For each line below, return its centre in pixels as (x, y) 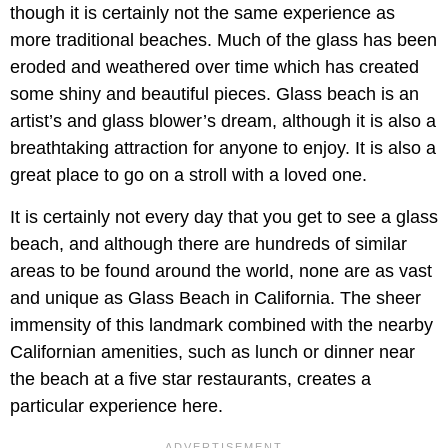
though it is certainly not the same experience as (202, 12)
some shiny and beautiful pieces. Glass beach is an (214, 93)
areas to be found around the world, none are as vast (221, 270)
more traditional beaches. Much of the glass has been (223, 39)
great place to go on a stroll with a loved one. (188, 174)
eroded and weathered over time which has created (214, 66)
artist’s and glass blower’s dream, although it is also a (223, 120)
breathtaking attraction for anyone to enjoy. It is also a (223, 147)
